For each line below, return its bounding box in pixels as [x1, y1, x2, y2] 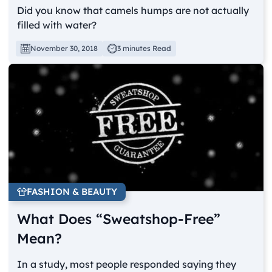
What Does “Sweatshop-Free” [17, 209, 221, 228]
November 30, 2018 [30, 44, 98, 53]
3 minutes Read [117, 44, 172, 53]
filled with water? [17, 19, 97, 31]
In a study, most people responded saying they [17, 257, 237, 270]
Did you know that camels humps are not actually [17, 4, 250, 16]
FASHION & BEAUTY [27, 185, 118, 197]
